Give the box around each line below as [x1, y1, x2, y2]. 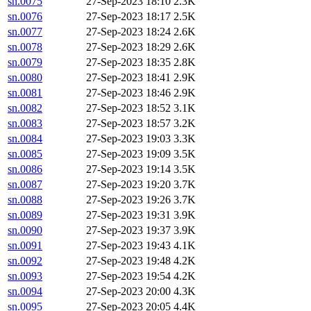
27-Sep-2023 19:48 [86, 255, 171, 267]
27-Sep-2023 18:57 [86, 117, 171, 130]
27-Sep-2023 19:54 [86, 270, 171, 283]
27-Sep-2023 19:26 [86, 194, 171, 206]
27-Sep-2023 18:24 [86, 26, 171, 38]
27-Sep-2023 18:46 [86, 87, 171, 99]
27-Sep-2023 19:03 [86, 133, 171, 145]
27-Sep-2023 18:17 [86, 10, 171, 23]
